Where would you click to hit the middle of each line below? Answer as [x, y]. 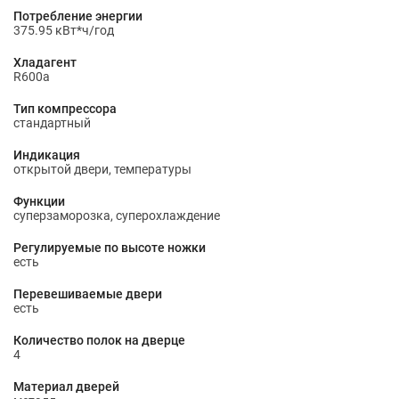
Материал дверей [66, 387]
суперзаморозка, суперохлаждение [117, 216]
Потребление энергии [78, 16]
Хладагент [45, 62]
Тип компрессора [65, 109]
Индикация [47, 155]
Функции [39, 201]
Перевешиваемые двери [88, 294]
